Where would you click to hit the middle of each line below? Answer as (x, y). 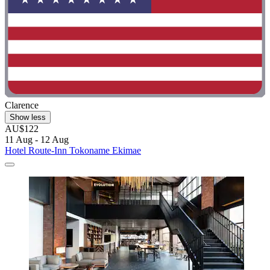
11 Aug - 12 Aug (37, 140)
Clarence (22, 105)
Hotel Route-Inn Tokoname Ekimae (73, 151)
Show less (28, 118)
